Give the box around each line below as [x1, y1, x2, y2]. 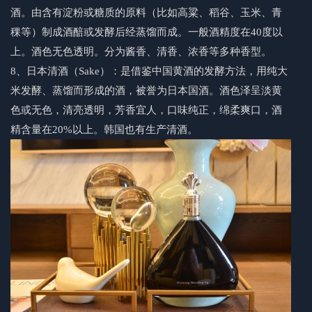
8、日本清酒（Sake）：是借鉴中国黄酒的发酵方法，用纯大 [10, 65, 288, 77]
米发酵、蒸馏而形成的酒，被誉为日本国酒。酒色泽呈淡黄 [10, 85, 282, 97]
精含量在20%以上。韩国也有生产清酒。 [10, 124, 198, 136]
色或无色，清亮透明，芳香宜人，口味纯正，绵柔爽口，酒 [10, 104, 282, 116]
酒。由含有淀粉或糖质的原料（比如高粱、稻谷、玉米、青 [10, 7, 282, 19]
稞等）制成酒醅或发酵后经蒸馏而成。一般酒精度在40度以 [10, 26, 283, 38]
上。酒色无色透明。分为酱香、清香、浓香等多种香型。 [10, 46, 272, 58]
